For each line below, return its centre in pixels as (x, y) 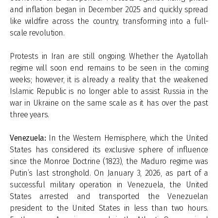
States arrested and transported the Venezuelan (109, 196)
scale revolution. (37, 33)
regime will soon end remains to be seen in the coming (109, 68)
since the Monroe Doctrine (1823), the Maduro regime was (109, 161)
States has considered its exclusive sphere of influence (109, 150)
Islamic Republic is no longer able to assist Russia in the (109, 91)
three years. (29, 115)
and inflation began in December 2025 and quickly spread (109, 9)
